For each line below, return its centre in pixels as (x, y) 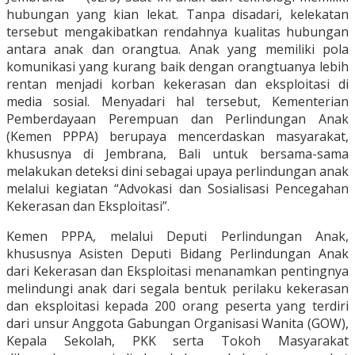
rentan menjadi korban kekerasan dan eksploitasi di (177, 84)
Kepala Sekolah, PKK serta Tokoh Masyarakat (177, 341)
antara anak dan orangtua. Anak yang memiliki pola (177, 50)
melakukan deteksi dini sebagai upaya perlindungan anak (177, 172)
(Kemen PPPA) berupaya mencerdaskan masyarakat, (177, 137)
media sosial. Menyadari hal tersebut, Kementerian (177, 102)
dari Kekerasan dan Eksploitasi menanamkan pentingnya (177, 271)
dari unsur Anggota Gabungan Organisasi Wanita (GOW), (177, 324)
